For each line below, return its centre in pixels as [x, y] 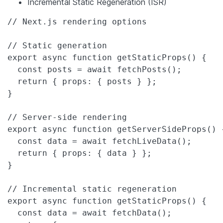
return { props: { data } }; [80, 153]
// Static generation [57, 45]
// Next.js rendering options [77, 21]
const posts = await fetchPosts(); [95, 69]
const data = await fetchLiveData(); [100, 141]
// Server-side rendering [67, 117]
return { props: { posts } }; [82, 81]
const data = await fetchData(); [90, 213]
